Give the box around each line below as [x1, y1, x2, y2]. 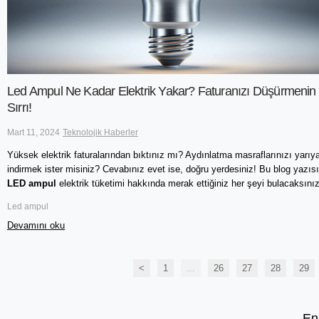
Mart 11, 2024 [7, 127, 60, 137]
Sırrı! [7, 100, 32, 115]
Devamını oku [7, 220, 65, 231]
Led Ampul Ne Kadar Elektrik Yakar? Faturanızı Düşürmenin [7, 83, 316, 98]
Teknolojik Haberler [63, 127, 138, 137]
